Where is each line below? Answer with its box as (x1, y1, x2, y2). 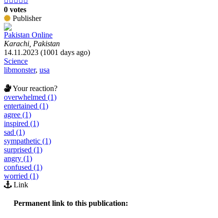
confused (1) (4, 163, 42, 171)
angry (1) (4, 154, 32, 163)
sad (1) (4, 127, 25, 136)
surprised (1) (4, 145, 42, 154)
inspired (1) (4, 119, 39, 127)
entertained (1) (4, 101, 48, 110)
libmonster (4, 65, 36, 74)
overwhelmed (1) (4, 92, 56, 101)
